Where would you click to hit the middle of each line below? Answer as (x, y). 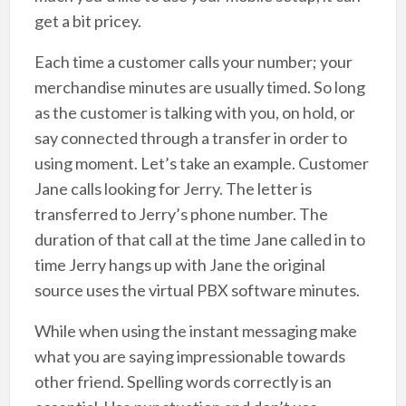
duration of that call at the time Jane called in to (199, 240)
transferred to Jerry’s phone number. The (181, 214)
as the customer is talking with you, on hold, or (194, 113)
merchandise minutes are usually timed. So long (199, 87)
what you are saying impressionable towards (189, 357)
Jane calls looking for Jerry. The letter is (173, 189)
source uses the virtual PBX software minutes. (197, 290)
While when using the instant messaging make (195, 331)
